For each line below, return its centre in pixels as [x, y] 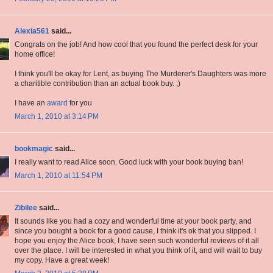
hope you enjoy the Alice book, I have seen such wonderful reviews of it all [137, 241]
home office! [35, 55]
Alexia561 [32, 31]
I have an [31, 103]
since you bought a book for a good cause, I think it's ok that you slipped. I [135, 231]
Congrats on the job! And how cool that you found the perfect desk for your [136, 45]
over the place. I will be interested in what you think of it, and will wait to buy [138, 251]
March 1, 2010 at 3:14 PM [57, 117]
